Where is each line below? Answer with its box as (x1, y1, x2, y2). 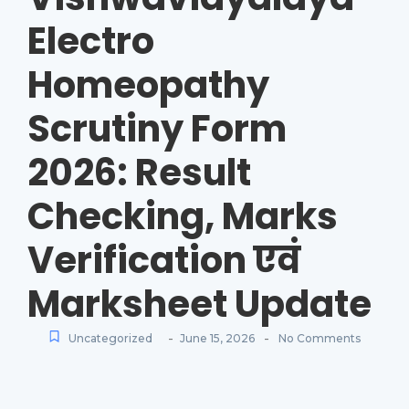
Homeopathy (27, 58, 269, 110)
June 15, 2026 (180, 330, 255, 345)
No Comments (276, 330, 361, 345)
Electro (27, 15, 154, 67)
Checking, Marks (27, 190, 338, 242)
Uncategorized (68, 330, 152, 345)
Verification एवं (27, 234, 300, 286)
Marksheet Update (27, 278, 372, 330)
